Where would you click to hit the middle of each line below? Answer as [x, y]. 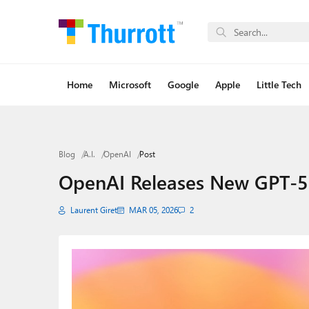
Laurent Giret [93, 210]
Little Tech [279, 84]
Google [183, 84]
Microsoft [130, 84]
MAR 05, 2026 [153, 210]
